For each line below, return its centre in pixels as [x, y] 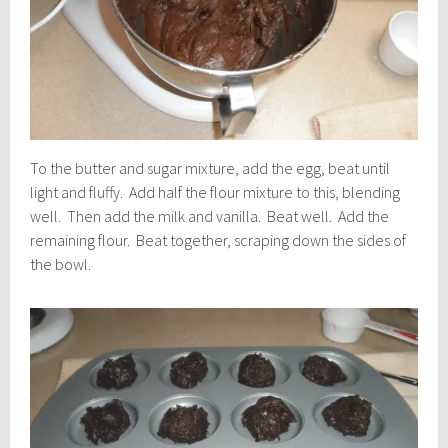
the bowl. [61, 264]
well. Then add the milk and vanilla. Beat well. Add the [210, 216]
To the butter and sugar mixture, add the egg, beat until [210, 168]
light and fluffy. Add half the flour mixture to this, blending [215, 192]
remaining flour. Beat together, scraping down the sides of [218, 240]
